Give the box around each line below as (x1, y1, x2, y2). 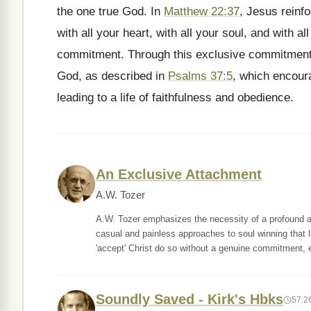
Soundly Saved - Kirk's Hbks (96, 292, 283, 307)
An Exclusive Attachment (96, 167, 262, 182)
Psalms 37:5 (168, 69, 233, 83)
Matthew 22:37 (164, 5, 239, 18)
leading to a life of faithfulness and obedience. (57, 91, 294, 104)
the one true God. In (57, 5, 164, 18)
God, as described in (57, 69, 168, 83)
